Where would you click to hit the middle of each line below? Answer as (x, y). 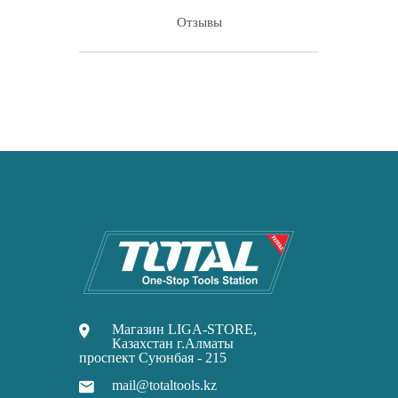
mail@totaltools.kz (164, 386)
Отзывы (199, 23)
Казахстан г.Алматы (173, 344)
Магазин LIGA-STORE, (184, 330)
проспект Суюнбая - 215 (153, 358)
